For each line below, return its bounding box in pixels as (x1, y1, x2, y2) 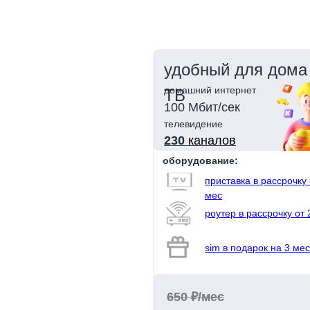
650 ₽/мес (167, 290, 224, 304)
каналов (188, 134, 236, 147)
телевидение (164, 118, 223, 129)
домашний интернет (164, 84, 256, 95)
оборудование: (163, 155, 238, 166)
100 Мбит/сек (164, 100, 240, 114)
